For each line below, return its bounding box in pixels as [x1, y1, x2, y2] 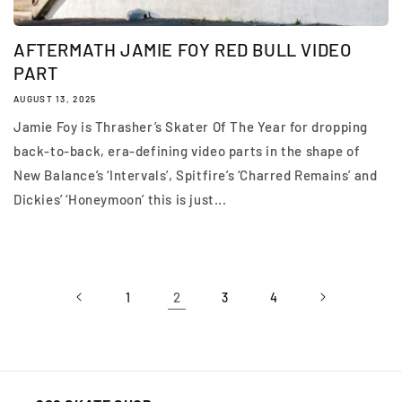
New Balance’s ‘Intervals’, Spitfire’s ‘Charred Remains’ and [13, 167, 378, 183]
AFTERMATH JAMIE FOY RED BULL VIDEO [13, 39, 352, 60]
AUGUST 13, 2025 [13, 93, 97, 104]
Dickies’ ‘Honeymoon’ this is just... [13, 191, 227, 207]
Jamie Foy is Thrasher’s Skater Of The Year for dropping [13, 118, 369, 135]
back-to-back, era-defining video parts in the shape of [13, 143, 361, 159]
